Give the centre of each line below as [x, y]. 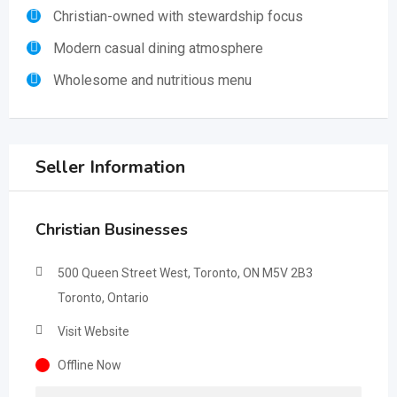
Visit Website [93, 331]
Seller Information [110, 167]
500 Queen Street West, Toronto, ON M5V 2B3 [185, 273]
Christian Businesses [112, 230]
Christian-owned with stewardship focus [178, 16]
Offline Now [90, 365]
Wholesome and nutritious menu [152, 80]
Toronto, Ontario [103, 298]
